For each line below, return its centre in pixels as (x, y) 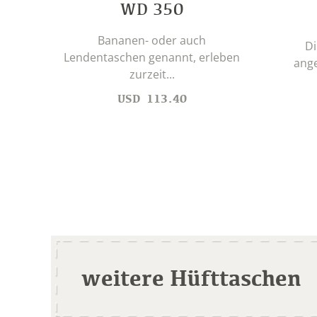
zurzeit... (152, 75)
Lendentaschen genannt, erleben (152, 58)
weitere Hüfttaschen (191, 277)
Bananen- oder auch (152, 41)
